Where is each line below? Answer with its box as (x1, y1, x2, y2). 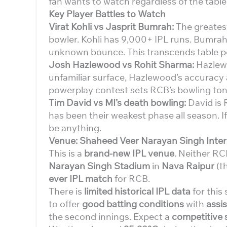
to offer (49, 198, 82, 210)
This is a (49, 147, 84, 159)
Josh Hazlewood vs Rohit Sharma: (49, 59, 196, 70)
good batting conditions (82, 198, 184, 210)
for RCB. (112, 173, 150, 184)
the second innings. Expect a (49, 211, 172, 222)
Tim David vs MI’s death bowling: (49, 97, 188, 108)
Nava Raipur (162, 160, 214, 172)
